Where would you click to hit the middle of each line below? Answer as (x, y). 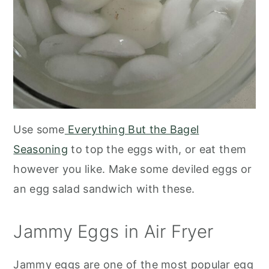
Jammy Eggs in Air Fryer (113, 232)
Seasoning (41, 150)
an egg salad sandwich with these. (104, 189)
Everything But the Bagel (132, 130)
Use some (39, 130)
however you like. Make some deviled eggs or (133, 169)
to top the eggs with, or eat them (157, 150)
